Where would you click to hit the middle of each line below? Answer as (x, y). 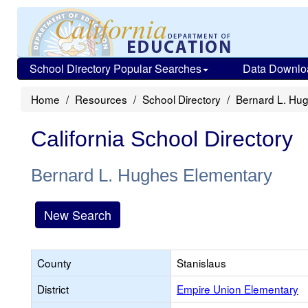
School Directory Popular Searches (115, 68)
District (53, 289)
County (54, 263)
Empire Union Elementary (238, 289)
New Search (78, 214)
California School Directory (162, 139)
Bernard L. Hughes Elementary (152, 175)
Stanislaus (201, 263)
